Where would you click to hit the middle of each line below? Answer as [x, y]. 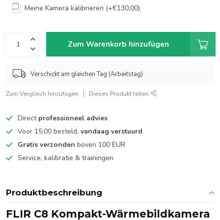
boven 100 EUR [100, 145]
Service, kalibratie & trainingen [66, 158]
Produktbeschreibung [54, 192]
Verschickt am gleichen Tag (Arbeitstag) [87, 74]
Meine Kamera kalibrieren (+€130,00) [82, 8]
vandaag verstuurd [111, 131]
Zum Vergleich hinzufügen [42, 94]
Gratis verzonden [46, 145]
